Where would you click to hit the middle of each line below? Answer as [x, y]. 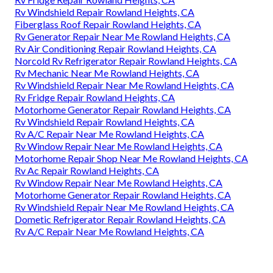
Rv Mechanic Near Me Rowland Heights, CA [107, 73]
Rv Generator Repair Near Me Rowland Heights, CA [122, 37]
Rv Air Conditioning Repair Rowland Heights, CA [115, 49]
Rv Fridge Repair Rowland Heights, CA [95, 97]
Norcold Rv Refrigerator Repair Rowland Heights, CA [126, 61]
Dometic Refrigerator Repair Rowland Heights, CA [120, 219]
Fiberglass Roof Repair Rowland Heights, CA [108, 24]
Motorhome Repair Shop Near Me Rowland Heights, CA [131, 158]
